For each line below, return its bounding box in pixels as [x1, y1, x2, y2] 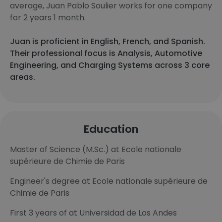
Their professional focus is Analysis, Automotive [10, 48, 202, 59]
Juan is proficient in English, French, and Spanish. [10, 36, 205, 47]
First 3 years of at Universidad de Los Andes [10, 207, 177, 219]
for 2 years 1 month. [10, 12, 86, 23]
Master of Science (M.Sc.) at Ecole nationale [10, 144, 181, 155]
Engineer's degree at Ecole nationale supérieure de [10, 175, 208, 187]
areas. [10, 71, 35, 83]
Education [83, 121, 139, 137]
